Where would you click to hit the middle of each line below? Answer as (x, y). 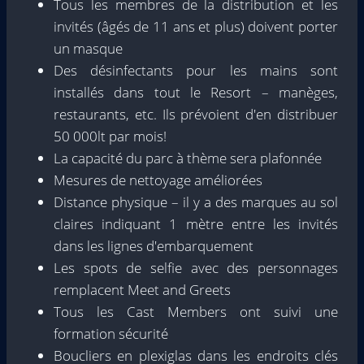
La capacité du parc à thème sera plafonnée (188, 158)
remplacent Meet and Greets (142, 289)
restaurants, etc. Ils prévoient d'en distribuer (196, 114)
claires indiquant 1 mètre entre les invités (196, 223)
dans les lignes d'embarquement (154, 245)
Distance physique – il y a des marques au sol (196, 201)
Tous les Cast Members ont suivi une (196, 311)
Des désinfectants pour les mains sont (196, 70)
